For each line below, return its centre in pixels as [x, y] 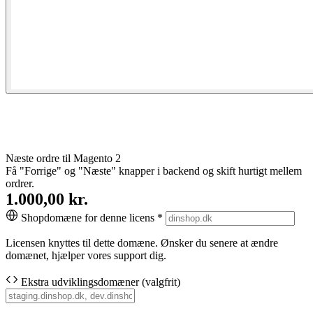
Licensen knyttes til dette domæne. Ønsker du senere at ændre [142, 242]
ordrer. [20, 183]
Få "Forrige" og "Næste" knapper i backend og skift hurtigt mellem [154, 170]
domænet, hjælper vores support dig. [86, 255]
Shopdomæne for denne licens [88, 217]
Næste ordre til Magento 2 [63, 158]
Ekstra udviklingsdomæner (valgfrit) [99, 282]
